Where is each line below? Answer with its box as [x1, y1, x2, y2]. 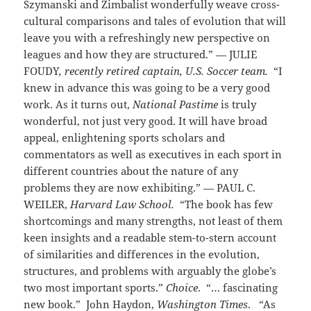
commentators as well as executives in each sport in [24, 147, 283, 162]
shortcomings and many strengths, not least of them [24, 214, 283, 228]
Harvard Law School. [70, 197, 180, 212]
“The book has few [180, 197, 274, 212]
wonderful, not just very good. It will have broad [24, 114, 268, 128]
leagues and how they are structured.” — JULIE [24, 47, 258, 62]
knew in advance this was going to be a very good [24, 81, 271, 95]
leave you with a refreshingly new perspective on [24, 31, 271, 45]
